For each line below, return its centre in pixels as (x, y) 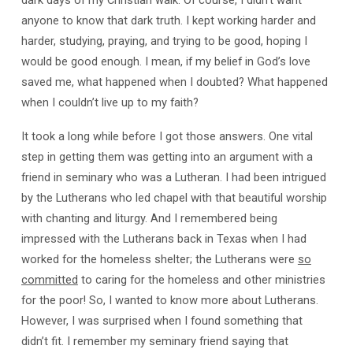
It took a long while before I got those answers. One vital (167, 136)
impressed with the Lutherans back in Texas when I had (163, 238)
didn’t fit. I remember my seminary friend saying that (154, 341)
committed (49, 279)
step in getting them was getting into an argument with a (167, 156)
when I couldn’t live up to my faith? (110, 103)
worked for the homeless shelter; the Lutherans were (159, 259)
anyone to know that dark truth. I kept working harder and (168, 21)
